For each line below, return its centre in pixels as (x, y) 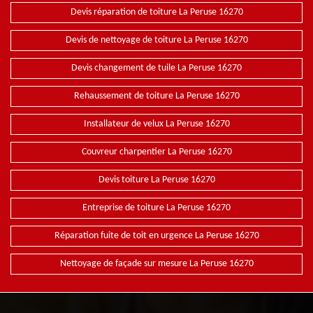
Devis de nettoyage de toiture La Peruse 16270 (156, 40)
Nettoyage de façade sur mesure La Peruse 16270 (156, 263)
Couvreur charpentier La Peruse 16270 (156, 152)
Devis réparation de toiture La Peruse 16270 (156, 12)
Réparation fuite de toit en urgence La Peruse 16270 (156, 235)
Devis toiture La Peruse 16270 (156, 180)
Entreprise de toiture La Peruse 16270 (156, 208)
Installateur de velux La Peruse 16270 (156, 124)
